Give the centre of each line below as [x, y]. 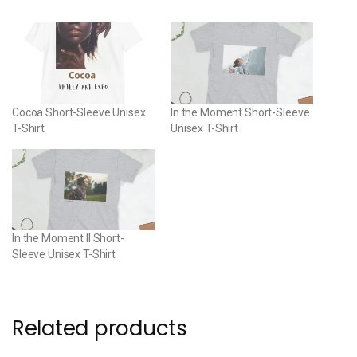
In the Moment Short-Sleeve [240, 112]
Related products [100, 328]
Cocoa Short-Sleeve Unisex [79, 112]
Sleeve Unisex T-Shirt [64, 254]
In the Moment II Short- [68, 238]
